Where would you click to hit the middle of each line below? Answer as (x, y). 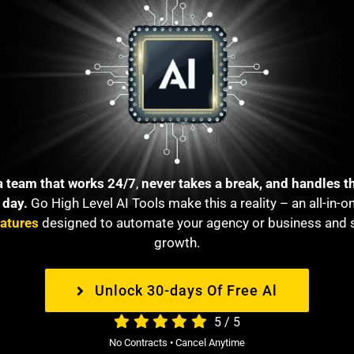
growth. (177, 243)
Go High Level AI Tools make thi (124, 203)
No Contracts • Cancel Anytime (177, 343)
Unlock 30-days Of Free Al (186, 291)
